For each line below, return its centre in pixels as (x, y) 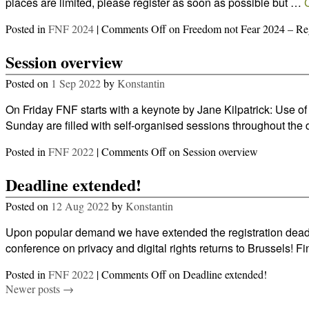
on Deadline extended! (217, 275)
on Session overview (212, 152)
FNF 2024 (71, 29)
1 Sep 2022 (76, 83)
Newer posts (34, 289)
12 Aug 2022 (80, 206)
